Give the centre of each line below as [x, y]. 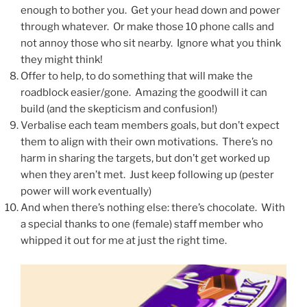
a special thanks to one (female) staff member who [142, 224]
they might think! [62, 60]
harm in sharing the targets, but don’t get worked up [145, 159]
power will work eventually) [86, 192]
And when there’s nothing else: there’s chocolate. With [153, 208]
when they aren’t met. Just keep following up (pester [147, 175]
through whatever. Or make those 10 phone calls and [147, 27]
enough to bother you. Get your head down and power [150, 11]
